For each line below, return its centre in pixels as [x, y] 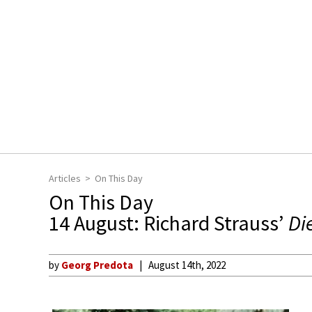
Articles [65, 178]
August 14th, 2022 [187, 265]
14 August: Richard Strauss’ [169, 223]
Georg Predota [97, 265]
